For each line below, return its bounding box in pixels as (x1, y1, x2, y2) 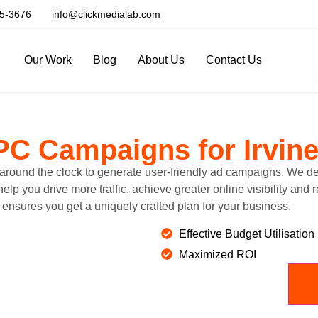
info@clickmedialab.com (51, 9, 160, 20)
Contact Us (206, 54, 263, 66)
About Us (138, 54, 185, 66)
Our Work (24, 54, 72, 66)
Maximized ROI (178, 248, 256, 261)
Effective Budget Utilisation (178, 227, 314, 240)
